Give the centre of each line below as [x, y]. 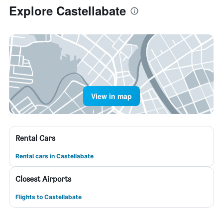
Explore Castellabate [67, 10]
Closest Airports [43, 179]
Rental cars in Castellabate [55, 156]
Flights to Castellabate [49, 197]
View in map [111, 96]
